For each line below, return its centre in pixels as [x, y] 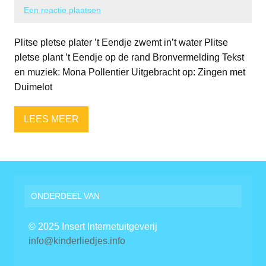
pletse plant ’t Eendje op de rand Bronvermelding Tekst [129, 57]
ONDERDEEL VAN [66, 196]
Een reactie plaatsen [62, 10]
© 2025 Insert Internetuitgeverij [93, 227]
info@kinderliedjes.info [77, 241]
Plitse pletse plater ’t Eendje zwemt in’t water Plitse [121, 42]
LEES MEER [51, 119]
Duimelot [33, 87]
